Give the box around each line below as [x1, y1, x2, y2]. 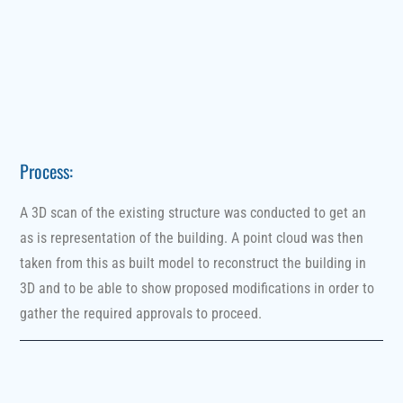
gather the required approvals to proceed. [20, 304, 263, 322]
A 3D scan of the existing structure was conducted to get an [20, 203, 367, 221]
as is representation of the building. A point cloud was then [20, 228, 364, 246]
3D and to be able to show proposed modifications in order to [20, 279, 375, 297]
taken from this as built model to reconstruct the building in [20, 254, 367, 272]
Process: [20, 157, 74, 184]
